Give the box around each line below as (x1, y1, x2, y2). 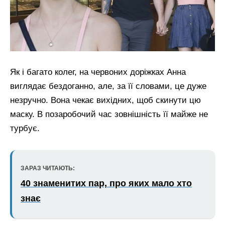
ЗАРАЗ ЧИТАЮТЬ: (21, 164, 75, 172)
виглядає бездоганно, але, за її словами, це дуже (10, 81, 206, 91)
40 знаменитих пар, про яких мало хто (21, 178, 192, 188)
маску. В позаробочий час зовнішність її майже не (10, 109, 208, 120)
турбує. (10, 124, 40, 134)
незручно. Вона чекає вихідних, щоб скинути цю (10, 95, 201, 105)
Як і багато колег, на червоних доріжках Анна (10, 67, 186, 77)
